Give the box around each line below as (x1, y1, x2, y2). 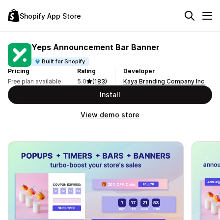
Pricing (8, 67, 29, 75)
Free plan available (8, 78, 61, 85)
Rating (77, 67, 96, 75)
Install (100, 90, 120, 99)
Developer (123, 67, 155, 75)
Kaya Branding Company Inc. (123, 78, 206, 85)
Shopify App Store (20, 11, 81, 20)
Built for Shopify (42, 57, 85, 65)
